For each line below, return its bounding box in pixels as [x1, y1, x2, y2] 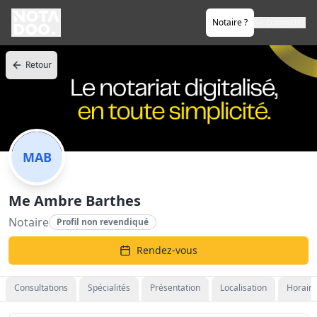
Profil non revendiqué [57, 216, 149, 228]
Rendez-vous [137, 243, 197, 257]
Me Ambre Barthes [8, 191, 141, 210]
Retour [25, 59, 52, 71]
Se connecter [254, 16, 306, 28]
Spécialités [88, 282, 130, 294]
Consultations [14, 282, 68, 294]
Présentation [150, 282, 200, 294]
